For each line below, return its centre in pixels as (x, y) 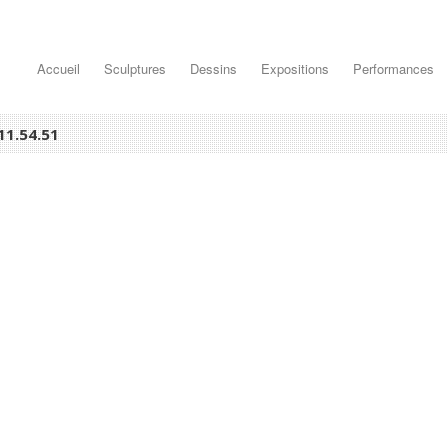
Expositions (295, 68)
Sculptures (135, 68)
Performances (393, 68)
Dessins (213, 68)
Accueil (58, 68)
